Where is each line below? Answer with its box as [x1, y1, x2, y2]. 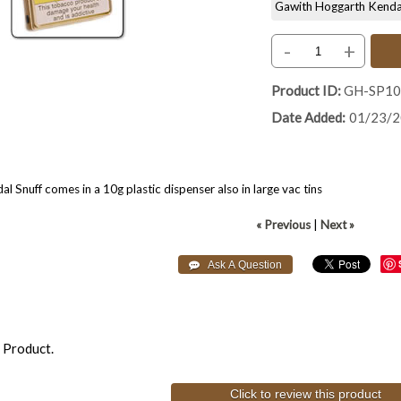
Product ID [271, 82, 338, 99]
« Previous [256, 218, 311, 232]
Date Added [271, 109, 343, 126]
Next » [320, 218, 355, 232]
